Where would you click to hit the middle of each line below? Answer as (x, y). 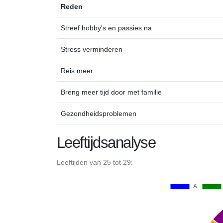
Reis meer (77, 70)
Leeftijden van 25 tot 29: (95, 162)
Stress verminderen (92, 49)
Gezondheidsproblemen (99, 113)
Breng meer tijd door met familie (111, 92)
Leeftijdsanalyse (106, 142)
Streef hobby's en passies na (106, 28)
